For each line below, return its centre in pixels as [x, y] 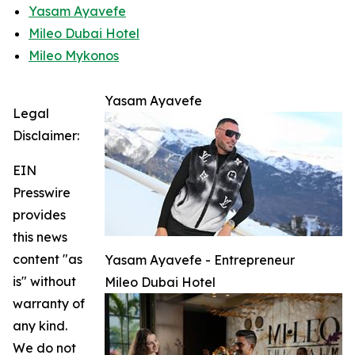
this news [40, 237]
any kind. [40, 325]
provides [39, 214]
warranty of [49, 303]
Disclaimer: [46, 135]
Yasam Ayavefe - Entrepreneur [200, 260]
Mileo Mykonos [74, 55]
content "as [48, 259]
